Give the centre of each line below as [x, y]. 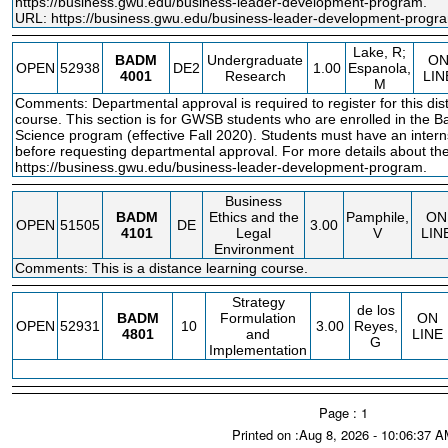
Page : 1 [343, 412]
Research [255, 76]
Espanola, [379, 68]
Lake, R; [379, 52]
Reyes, [375, 326]
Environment [253, 249]
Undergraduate [255, 60]
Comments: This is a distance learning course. [161, 268]
